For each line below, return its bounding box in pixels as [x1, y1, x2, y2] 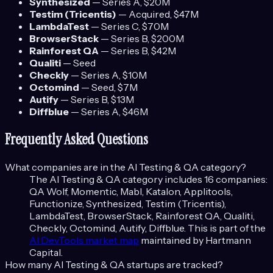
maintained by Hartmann [141, 234, 251, 247]
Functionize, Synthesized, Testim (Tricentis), [29, 197, 226, 210]
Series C [101, 20, 138, 33]
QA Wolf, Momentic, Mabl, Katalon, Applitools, [29, 185, 233, 198]
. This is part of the [184, 222, 266, 235]
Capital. [29, 246, 63, 259]
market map [83, 234, 139, 247]
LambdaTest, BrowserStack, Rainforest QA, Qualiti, [29, 210, 255, 222]
